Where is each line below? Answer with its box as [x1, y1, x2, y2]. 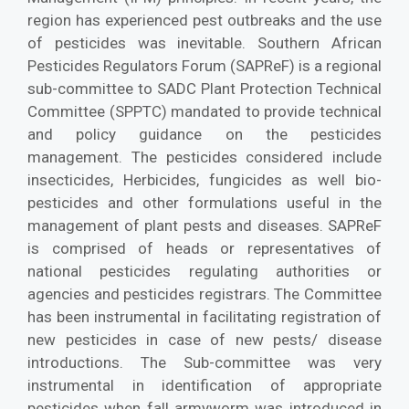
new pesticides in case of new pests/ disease [27, 330, 382, 349]
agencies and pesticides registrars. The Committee [27, 284, 382, 303]
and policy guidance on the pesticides [27, 124, 382, 143]
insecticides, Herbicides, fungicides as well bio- [27, 170, 382, 189]
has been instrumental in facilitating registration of [27, 307, 382, 326]
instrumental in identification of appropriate [27, 375, 382, 394]
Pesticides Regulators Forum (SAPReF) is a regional [27, 56, 382, 75]
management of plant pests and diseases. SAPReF [27, 215, 382, 235]
